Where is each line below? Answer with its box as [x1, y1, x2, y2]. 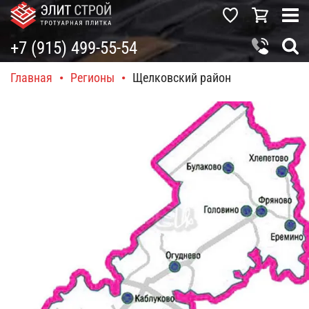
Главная [10, 70, 52, 86]
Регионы [70, 70, 114, 86]
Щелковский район [132, 70, 231, 86]
